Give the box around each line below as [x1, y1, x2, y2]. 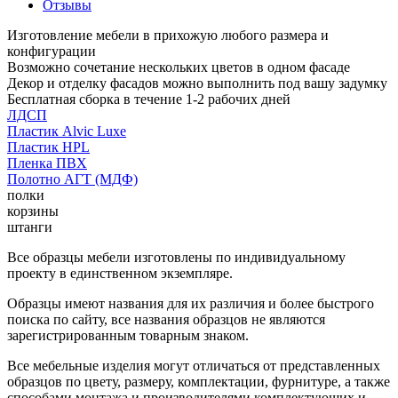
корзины [7, 203, 59, 219]
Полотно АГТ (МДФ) [7, 171, 138, 187]
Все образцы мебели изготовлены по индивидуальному [7, 249, 346, 265]
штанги [7, 219, 52, 235]
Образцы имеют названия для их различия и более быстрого [7, 295, 374, 311]
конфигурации [7, 43, 96, 59]
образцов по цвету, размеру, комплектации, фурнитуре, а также [7, 373, 390, 389]
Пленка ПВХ [7, 155, 87, 171]
